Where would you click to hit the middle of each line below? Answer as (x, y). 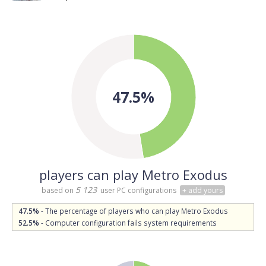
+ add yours (202, 190)
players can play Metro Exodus (133, 175)
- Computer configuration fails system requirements (128, 223)
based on (58, 190)
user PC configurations (137, 190)
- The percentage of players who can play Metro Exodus (134, 211)
